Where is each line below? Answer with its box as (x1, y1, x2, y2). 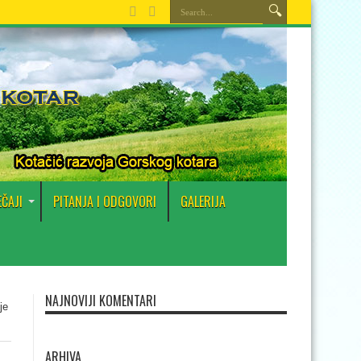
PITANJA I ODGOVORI (53, 192, 156, 211)
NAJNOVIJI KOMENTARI (45, 291, 156, 310)
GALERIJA (180, 192, 226, 211)
